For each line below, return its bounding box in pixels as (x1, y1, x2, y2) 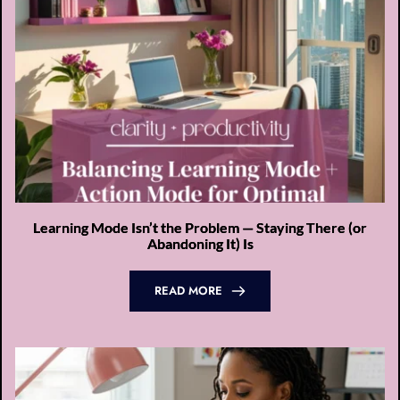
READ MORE (154, 282, 222, 300)
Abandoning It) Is (146, 235, 254, 253)
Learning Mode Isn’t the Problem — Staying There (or (33, 219, 367, 237)
